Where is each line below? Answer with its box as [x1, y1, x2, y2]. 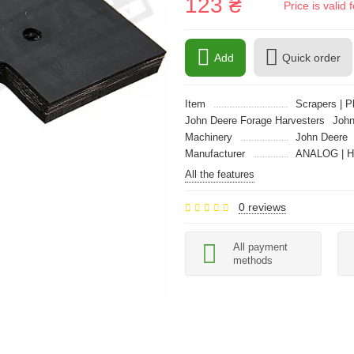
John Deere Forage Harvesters [185, 115, 325, 126]
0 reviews [239, 201, 286, 213]
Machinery [185, 131, 232, 143]
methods [233, 254, 273, 266]
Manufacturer [185, 148, 245, 160]
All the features [185, 168, 254, 180]
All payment [233, 241, 288, 253]
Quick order [282, 51, 341, 64]
